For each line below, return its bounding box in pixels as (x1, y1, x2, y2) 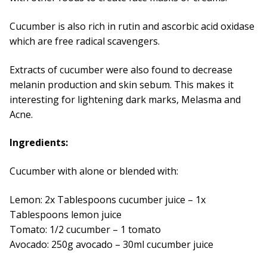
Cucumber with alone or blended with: (10, 164, 178, 178)
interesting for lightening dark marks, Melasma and (10, 92, 241, 106)
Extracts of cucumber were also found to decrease (10, 63, 232, 76)
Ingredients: (10, 136, 68, 150)
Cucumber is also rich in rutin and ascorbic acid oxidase (10, 19, 254, 33)
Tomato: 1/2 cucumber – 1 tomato (10, 222, 161, 236)
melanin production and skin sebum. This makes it (10, 77, 234, 91)
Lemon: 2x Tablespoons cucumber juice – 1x (10, 193, 206, 206)
